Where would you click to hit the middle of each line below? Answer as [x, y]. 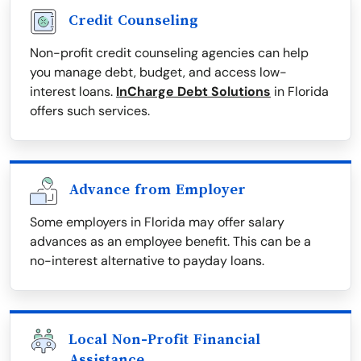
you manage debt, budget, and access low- [158, 73]
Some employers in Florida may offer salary [157, 222]
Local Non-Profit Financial [164, 340]
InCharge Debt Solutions [193, 92]
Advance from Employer [157, 190]
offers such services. [90, 111]
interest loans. [73, 92]
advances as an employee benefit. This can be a [170, 242]
